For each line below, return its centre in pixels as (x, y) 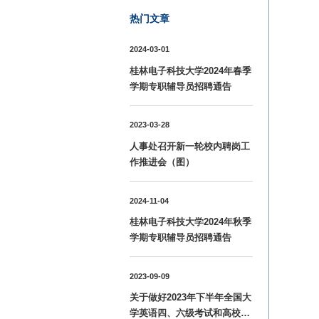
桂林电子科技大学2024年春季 (190, 71)
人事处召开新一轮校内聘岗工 (190, 146)
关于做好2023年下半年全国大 (190, 298)
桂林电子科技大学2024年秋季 (190, 222)
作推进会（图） (162, 162)
